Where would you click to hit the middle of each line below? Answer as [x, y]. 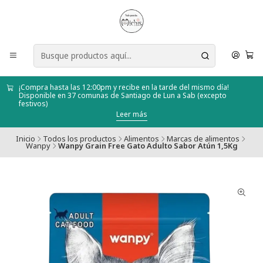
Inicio [26, 139]
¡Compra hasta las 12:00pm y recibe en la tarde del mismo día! [124, 87]
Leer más [131, 114]
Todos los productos [80, 139]
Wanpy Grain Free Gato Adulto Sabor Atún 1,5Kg [148, 146]
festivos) [33, 104]
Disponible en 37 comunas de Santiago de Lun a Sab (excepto [122, 95]
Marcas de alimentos [203, 139]
